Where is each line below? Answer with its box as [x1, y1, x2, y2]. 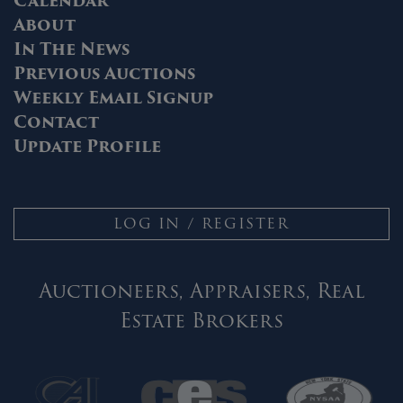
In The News [13, 35, 130, 62]
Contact [13, 108, 99, 135]
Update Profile [13, 132, 161, 159]
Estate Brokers [120, 304, 283, 336]
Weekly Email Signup [13, 84, 213, 111]
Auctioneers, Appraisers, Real [38, 274, 365, 307]
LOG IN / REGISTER [113, 211, 290, 235]
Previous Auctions [13, 59, 195, 86]
